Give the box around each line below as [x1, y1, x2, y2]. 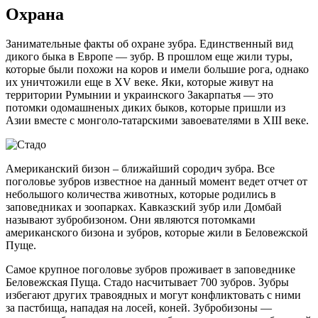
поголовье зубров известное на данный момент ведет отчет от [6, 175, 307, 188]
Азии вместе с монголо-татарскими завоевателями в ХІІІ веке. [6, 114, 309, 127]
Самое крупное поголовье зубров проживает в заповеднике [6, 263, 295, 276]
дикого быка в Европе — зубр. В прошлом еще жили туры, [6, 50, 292, 63]
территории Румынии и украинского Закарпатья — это [6, 89, 273, 102]
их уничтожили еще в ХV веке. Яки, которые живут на [6, 76, 273, 89]
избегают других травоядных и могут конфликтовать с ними [6, 289, 301, 302]
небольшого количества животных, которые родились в [6, 188, 276, 201]
